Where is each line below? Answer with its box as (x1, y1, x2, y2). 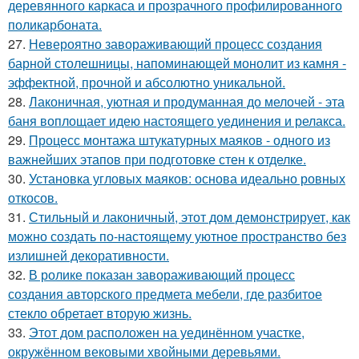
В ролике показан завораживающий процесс (29, 264, 295, 284)
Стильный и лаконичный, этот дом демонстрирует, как (29, 207, 350, 226)
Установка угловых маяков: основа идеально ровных (29, 168, 345, 188)
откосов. (8, 188, 58, 207)
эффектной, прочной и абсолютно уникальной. (8, 72, 285, 91)
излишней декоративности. (8, 245, 169, 264)
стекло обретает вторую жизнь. (8, 303, 192, 322)
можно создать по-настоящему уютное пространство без (8, 226, 346, 245)
